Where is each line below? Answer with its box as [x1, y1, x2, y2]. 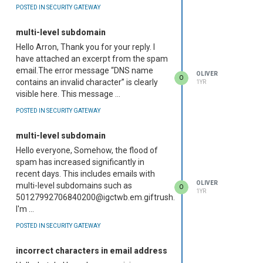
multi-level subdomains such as [16, 181, 132, 191]
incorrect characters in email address [16, 246, 167, 256]
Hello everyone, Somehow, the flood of [16, 146, 158, 156]
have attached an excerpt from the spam [16, 54, 168, 64]
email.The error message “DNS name [16, 66, 153, 76]
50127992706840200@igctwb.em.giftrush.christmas [16, 193, 212, 203]
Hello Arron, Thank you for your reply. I [16, 42, 155, 52]
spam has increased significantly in [16, 157, 144, 167]
